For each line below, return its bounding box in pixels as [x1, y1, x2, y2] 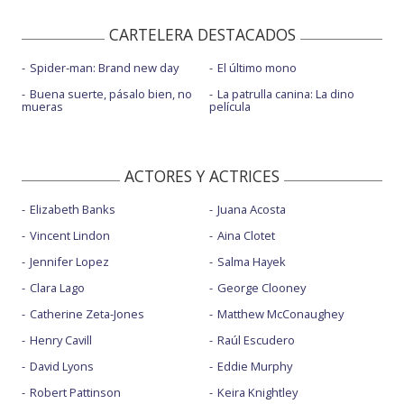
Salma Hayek [216, 253, 286, 271]
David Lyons [30, 358, 94, 375]
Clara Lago [30, 280, 85, 297]
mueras [22, 98, 63, 115]
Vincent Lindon [30, 227, 110, 244]
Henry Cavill [30, 332, 92, 349]
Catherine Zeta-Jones [30, 306, 144, 323]
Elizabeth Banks [30, 201, 115, 218]
